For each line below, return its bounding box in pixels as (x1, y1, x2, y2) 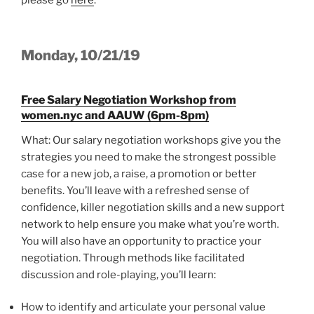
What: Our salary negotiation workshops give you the (21, 133, 281, 146)
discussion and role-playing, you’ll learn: (21, 268, 216, 281)
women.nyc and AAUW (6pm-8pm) (21, 108, 209, 122)
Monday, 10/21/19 (21, 46, 140, 64)
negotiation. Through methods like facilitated (21, 251, 245, 264)
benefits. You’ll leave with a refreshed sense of (21, 184, 250, 197)
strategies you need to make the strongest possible (21, 150, 276, 163)
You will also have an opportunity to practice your (21, 234, 261, 247)
